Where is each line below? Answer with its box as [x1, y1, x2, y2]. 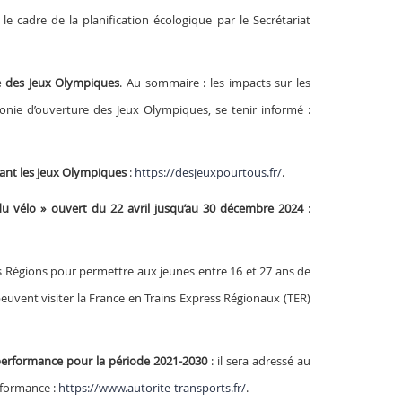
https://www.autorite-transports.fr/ [57, 379, 246, 396]
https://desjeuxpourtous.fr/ [134, 163, 282, 180]
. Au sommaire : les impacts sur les [119, 74, 311, 91]
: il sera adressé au [211, 352, 311, 369]
